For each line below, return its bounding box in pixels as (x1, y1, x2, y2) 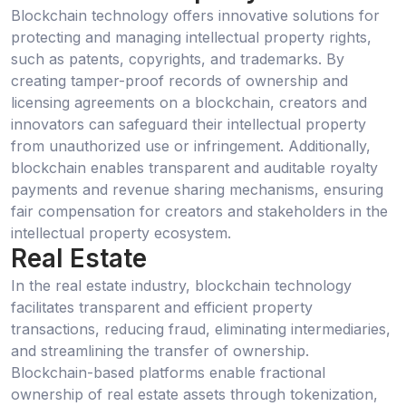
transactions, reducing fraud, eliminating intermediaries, (11, 319, 391, 338)
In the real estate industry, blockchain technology (11, 275, 352, 295)
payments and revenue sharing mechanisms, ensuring (11, 180, 383, 199)
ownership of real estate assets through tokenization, (11, 384, 378, 403)
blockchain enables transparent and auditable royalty (11, 159, 378, 178)
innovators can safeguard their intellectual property (11, 115, 366, 134)
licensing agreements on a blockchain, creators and (11, 93, 367, 112)
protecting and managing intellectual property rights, (11, 28, 372, 47)
